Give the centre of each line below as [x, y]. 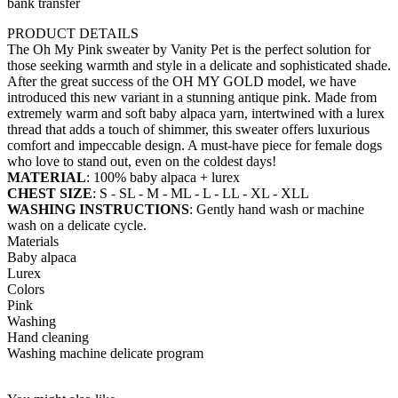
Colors [26, 290]
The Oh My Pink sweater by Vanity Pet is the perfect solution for [189, 50]
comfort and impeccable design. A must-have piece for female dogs [195, 146]
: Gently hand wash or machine [277, 210]
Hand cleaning [48, 338]
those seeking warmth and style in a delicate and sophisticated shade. [199, 66]
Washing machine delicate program [105, 354]
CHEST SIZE [50, 194]
